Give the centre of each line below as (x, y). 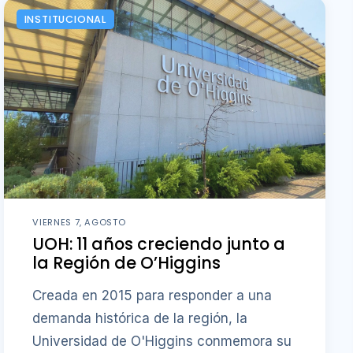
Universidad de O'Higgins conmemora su (162, 341)
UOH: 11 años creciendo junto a (159, 244)
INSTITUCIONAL (65, 19)
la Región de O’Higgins (127, 263)
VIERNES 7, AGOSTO (79, 222)
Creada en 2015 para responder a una (152, 295)
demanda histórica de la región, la (140, 318)
